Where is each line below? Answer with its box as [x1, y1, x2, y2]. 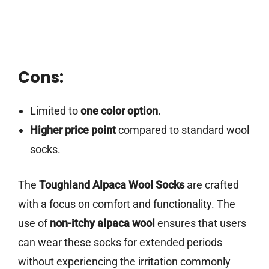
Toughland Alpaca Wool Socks [39, 178, 184, 192]
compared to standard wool [115, 124, 249, 137]
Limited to [29, 104, 80, 118]
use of [18, 217, 50, 230]
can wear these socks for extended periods [18, 236, 222, 249]
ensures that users [155, 217, 246, 230]
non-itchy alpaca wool [50, 217, 155, 230]
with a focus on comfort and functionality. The [18, 198, 235, 211]
